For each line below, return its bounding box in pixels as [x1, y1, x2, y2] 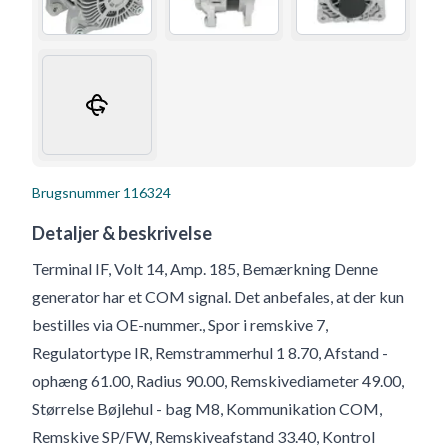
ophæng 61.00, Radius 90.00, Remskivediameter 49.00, [32, 370, 404, 390]
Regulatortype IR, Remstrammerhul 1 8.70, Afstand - [32, 342, 388, 362]
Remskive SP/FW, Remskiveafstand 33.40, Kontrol [32, 426, 375, 446]
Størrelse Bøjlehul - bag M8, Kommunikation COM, [32, 398, 382, 418]
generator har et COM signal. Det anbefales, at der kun [32, 286, 404, 306]
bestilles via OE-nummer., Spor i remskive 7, [32, 314, 328, 334]
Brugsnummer [32, 183, 120, 201]
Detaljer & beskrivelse [32, 221, 212, 244]
